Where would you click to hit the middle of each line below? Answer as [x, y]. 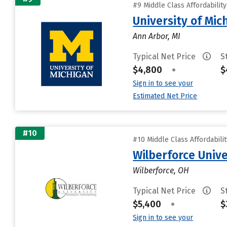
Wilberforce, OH [161, 171]
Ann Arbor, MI [157, 36]
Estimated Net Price [165, 96]
